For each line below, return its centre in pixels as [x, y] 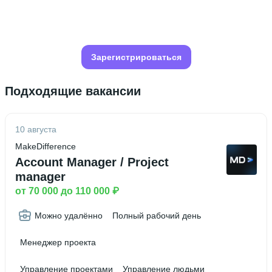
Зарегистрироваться [136, 57]
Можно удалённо [69, 216]
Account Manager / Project [92, 162]
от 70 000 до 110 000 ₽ [67, 191]
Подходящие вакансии [73, 91]
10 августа [36, 129]
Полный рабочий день [157, 216]
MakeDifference [46, 146]
